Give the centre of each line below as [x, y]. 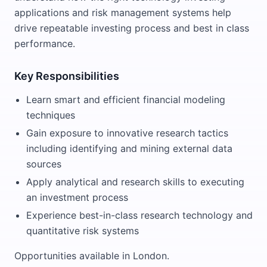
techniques [51, 115]
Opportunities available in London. [92, 256]
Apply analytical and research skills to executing [135, 182]
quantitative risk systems [83, 231]
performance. [45, 44]
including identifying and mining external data [129, 148]
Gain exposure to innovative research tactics [127, 133]
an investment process [77, 197]
